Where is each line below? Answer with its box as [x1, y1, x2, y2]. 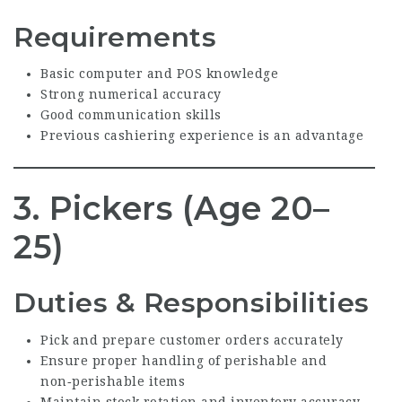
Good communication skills [40, 108, 222, 123]
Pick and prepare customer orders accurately [40, 332, 344, 347]
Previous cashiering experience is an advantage [40, 128, 363, 144]
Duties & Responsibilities [13, 286, 370, 320]
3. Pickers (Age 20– [13, 188, 330, 229]
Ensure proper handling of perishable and [40, 353, 327, 368]
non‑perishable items [40, 373, 185, 389]
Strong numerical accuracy [40, 87, 222, 102]
